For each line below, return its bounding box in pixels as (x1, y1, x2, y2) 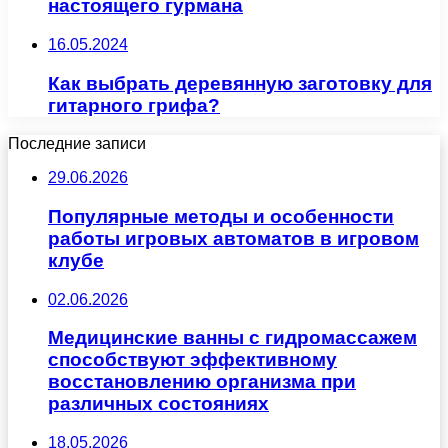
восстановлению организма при (48, 371, 356, 393)
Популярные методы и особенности (48, 205, 394, 227)
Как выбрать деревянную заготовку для (48, 72, 432, 94)
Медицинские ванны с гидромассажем (48, 327, 417, 349)
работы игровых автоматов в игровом (48, 227, 419, 249)
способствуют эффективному (48, 349, 337, 371)
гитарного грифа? (48, 94, 220, 116)
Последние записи (8, 135, 146, 153)
